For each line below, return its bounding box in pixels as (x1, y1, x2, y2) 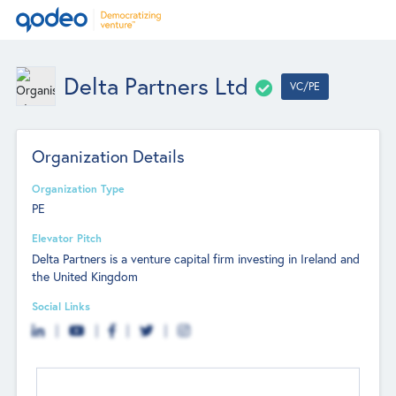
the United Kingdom (32, 268, 139, 285)
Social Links (32, 298, 91, 313)
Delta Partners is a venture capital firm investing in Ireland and (32, 250, 361, 267)
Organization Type (32, 180, 126, 195)
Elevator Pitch (32, 231, 103, 246)
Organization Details (32, 145, 186, 167)
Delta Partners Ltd (63, 72, 248, 101)
